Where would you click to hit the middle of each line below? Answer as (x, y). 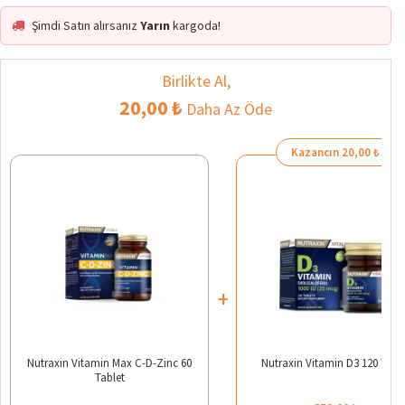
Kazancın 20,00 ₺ (335, 152)
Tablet (109, 377)
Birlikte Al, (196, 80)
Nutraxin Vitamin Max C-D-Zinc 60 (109, 363)
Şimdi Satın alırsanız (85, 25)
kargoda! (195, 25)
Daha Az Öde (227, 108)
